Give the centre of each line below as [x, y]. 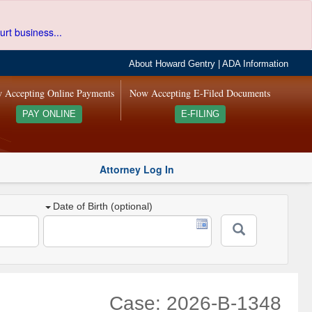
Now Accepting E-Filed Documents [200, 93]
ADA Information [256, 64]
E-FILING [200, 114]
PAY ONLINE [49, 114]
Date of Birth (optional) [103, 206]
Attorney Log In [137, 169]
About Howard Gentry [172, 64]
